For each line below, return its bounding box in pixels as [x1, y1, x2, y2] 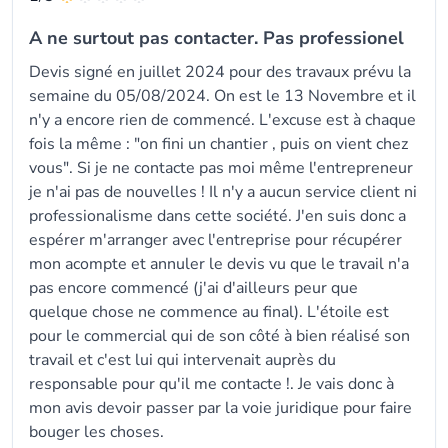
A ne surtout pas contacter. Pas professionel [29, 26, 404, 50]
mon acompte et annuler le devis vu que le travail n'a [29, 253, 409, 275]
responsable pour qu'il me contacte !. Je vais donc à [29, 373, 394, 395]
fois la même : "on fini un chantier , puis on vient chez [29, 133, 408, 155]
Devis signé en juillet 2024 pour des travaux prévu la [29, 61, 411, 83]
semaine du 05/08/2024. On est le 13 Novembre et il [29, 85, 416, 107]
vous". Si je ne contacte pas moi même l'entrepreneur [29, 157, 413, 179]
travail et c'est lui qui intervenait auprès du [29, 349, 336, 371]
